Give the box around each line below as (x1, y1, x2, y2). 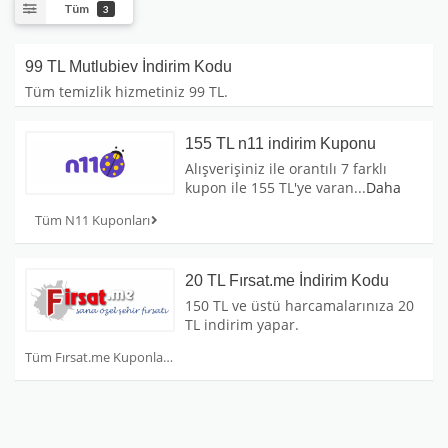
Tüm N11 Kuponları (34, 211, 150, 230)
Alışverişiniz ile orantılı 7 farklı (185, 159, 387, 179)
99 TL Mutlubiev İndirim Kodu (25, 58, 232, 76)
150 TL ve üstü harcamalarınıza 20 (185, 296, 414, 316)
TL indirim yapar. (185, 315, 299, 335)
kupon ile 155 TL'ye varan (185, 178, 354, 198)
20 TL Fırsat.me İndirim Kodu (185, 272, 389, 290)
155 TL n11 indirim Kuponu (185, 135, 376, 153)
